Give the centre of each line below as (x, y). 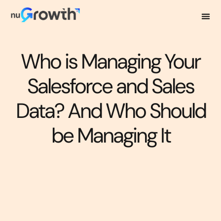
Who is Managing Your (110, 61)
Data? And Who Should (110, 111)
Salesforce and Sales (110, 86)
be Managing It (110, 135)
